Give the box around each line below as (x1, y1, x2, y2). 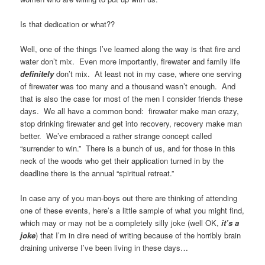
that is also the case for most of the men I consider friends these (20, 92, 243, 104)
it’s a (221, 216, 240, 228)
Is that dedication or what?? (20, 18, 118, 30)
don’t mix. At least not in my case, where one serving (54, 67, 242, 79)
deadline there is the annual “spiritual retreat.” (20, 167, 177, 179)
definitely (20, 67, 54, 79)
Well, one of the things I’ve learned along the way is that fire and (20, 43, 241, 54)
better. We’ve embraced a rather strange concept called (20, 130, 212, 141)
